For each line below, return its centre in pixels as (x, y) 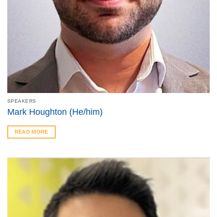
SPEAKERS (22, 101)
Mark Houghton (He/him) (55, 112)
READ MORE (31, 132)
